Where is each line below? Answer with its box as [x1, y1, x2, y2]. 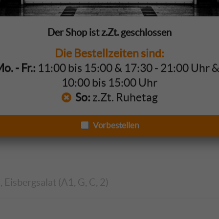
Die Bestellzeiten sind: [55, 47, 164, 60]
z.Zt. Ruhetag [90, 91, 158, 104]
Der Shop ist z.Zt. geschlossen [47, 26, 172, 38]
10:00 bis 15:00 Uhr [62, 76, 157, 89]
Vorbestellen [92, 120, 139, 130]
